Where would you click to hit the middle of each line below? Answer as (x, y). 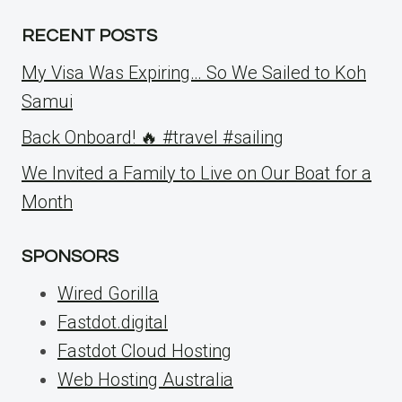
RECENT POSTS (89, 36)
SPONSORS (70, 257)
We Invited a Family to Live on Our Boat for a (197, 173)
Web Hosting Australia (145, 380)
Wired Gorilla (108, 293)
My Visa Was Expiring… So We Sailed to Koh (194, 73)
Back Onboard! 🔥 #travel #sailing (153, 137)
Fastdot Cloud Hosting (144, 351)
